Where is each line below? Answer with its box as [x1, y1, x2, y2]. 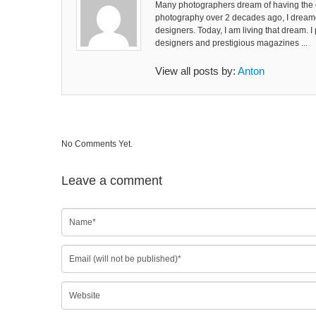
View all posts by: [155, 65, 238, 78]
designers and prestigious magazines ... [155, 37, 308, 48]
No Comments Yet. [61, 139, 133, 150]
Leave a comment [61, 174, 162, 188]
